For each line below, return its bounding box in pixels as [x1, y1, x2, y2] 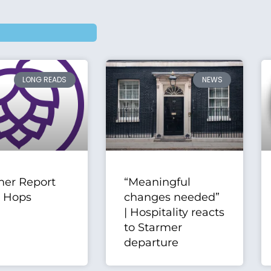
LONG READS [22, 74, 67, 85]
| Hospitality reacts [123, 206, 224, 220]
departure [123, 236, 178, 250]
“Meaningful [123, 175, 191, 189]
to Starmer [123, 221, 182, 235]
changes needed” [123, 191, 220, 204]
